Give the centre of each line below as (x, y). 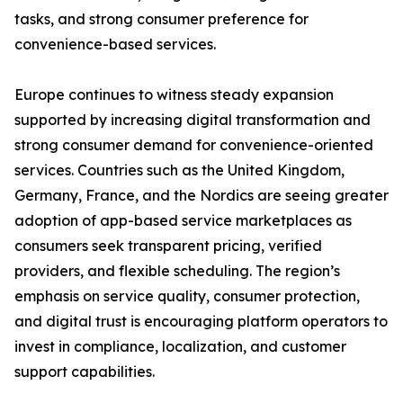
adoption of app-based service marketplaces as (183, 221)
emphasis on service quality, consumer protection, (187, 296)
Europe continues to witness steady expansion (174, 95)
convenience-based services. (115, 45)
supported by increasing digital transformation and (193, 120)
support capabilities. (85, 372)
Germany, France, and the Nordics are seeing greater (201, 196)
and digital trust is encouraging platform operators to (201, 322)
